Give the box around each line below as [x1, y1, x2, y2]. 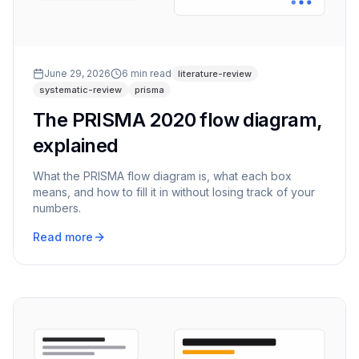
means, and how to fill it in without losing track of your [33, 184, 315, 199]
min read [128, 67, 171, 79]
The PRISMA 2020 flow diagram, [33, 107, 323, 131]
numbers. [33, 200, 81, 215]
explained [33, 133, 119, 157]
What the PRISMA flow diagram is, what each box [33, 168, 292, 183]
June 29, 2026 [44, 67, 111, 79]
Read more [33, 229, 93, 244]
